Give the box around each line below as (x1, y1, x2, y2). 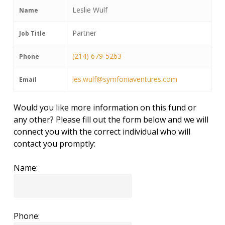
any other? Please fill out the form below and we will (13, 114, 208, 125)
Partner (72, 28, 96, 38)
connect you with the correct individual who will (13, 126, 190, 137)
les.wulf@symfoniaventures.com (72, 74, 177, 84)
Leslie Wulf (72, 5, 107, 15)
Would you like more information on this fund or (13, 102, 196, 113)
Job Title (19, 29, 46, 38)
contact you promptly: (13, 138, 95, 149)
